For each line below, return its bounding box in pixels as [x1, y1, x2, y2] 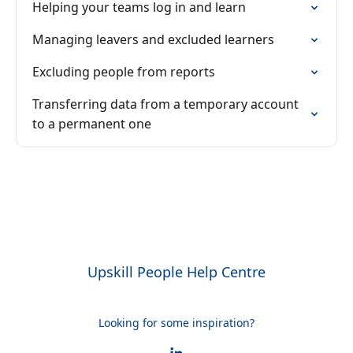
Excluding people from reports [32, 63, 215, 80]
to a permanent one [32, 115, 151, 132]
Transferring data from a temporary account [32, 95, 299, 113]
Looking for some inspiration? [98, 315, 255, 330]
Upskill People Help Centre [87, 262, 266, 281]
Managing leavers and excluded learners [32, 31, 274, 48]
